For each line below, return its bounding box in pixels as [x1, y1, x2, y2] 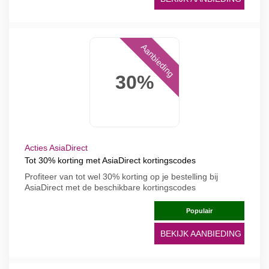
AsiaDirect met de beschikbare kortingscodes [25, 183, 196, 192]
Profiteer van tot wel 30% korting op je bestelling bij [25, 172, 218, 181]
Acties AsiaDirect [25, 143, 88, 153]
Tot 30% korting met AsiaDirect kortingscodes [25, 156, 196, 165]
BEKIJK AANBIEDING [160, 229, 241, 238]
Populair [186, 207, 213, 214]
